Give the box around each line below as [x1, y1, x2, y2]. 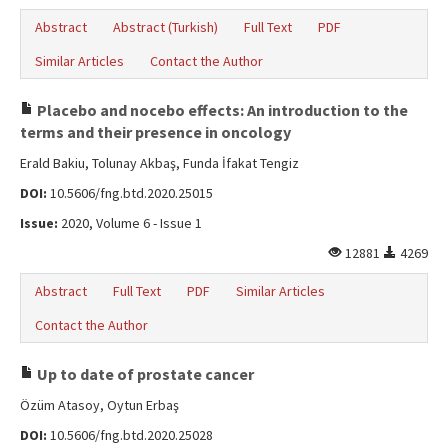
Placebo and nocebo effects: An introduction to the [34, 100, 408, 120]
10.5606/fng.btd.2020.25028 [47, 426, 213, 444]
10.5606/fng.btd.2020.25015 [47, 184, 213, 202]
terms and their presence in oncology [20, 122, 291, 142]
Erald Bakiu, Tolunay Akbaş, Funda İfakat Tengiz [20, 154, 299, 172]
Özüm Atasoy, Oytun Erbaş [20, 396, 179, 414]
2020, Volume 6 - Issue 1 [58, 214, 202, 232]
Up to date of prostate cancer [34, 364, 254, 384]
